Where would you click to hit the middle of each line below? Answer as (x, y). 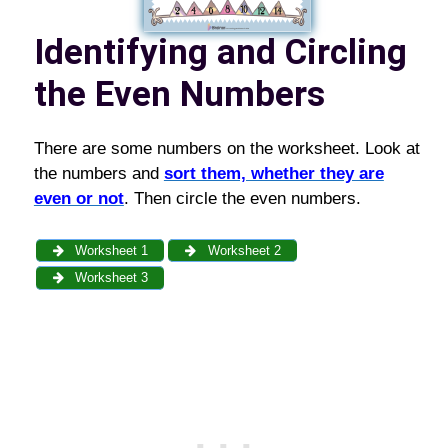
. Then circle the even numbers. (242, 198)
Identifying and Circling (220, 52)
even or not (78, 198)
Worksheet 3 (110, 278)
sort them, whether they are (273, 173)
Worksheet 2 (242, 250)
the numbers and (98, 173)
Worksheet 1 (110, 250)
